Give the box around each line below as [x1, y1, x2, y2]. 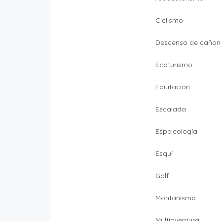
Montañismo [155, 193, 196, 203]
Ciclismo [155, 16, 183, 25]
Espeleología [155, 127, 197, 136]
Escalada [155, 105, 186, 114]
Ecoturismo [155, 60, 192, 70]
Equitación [155, 82, 190, 92]
